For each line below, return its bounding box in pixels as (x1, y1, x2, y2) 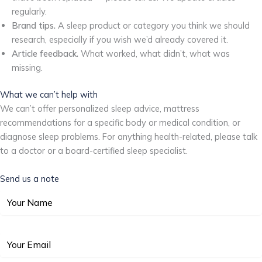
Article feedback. (12, 48, 78, 60)
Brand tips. (12, 20, 56, 32)
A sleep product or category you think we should (56, 20, 250, 32)
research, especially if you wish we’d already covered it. (12, 34, 228, 46)
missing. (12, 62, 43, 74)
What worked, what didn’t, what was (78, 48, 230, 60)
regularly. (12, 6, 47, 18)
